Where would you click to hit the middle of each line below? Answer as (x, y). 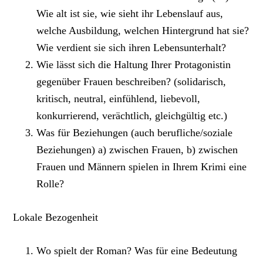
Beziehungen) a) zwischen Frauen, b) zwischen (137, 150)
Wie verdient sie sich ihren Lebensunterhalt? (131, 48)
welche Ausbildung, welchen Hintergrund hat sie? (143, 31)
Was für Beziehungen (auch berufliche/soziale (135, 133)
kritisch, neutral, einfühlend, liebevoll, (119, 99)
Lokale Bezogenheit (56, 218)
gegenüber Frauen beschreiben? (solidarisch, (131, 82)
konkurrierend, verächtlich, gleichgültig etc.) (132, 116)
